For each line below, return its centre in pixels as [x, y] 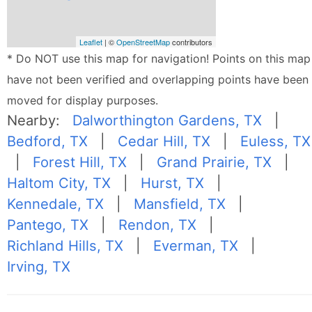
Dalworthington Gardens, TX [167, 120]
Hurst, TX [173, 183]
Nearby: [40, 120]
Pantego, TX [48, 225]
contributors [192, 42]
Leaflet [91, 42]
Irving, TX [39, 267]
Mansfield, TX [180, 204]
